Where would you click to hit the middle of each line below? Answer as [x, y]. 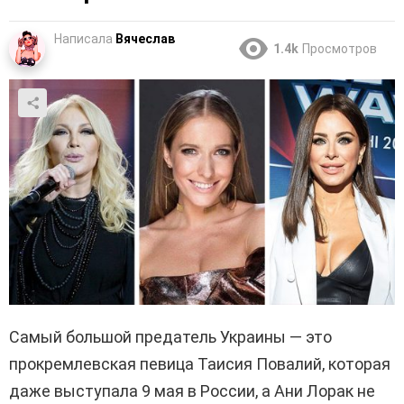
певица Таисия [196, 364]
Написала [83, 39]
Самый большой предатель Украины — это [170, 337]
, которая [356, 364]
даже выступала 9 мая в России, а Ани [158, 391]
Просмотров [340, 49]
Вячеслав [145, 39]
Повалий [289, 364]
